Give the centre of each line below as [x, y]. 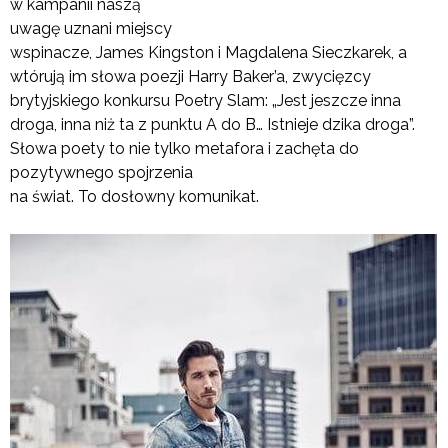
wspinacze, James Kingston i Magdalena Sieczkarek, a [208, 52]
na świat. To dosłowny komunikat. [134, 196]
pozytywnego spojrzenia [101, 172]
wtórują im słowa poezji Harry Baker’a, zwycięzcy [190, 76]
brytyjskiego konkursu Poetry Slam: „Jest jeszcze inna [205, 100]
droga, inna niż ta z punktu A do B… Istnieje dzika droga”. [212, 124]
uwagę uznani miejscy [91, 28]
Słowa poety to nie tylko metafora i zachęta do [184, 148]
